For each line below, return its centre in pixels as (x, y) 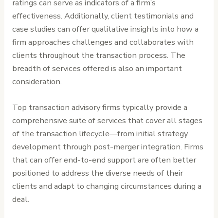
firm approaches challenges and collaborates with (103, 42)
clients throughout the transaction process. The (99, 55)
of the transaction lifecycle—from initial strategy (100, 134)
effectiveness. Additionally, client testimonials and (103, 16)
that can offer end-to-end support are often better (104, 160)
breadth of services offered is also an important (97, 68)
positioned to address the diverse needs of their (98, 173)
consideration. (37, 81)
